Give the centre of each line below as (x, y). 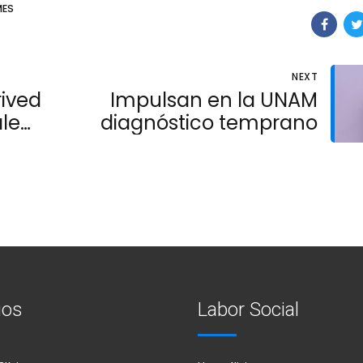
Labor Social (248, 309)
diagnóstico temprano (209, 123)
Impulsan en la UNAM (214, 100)
